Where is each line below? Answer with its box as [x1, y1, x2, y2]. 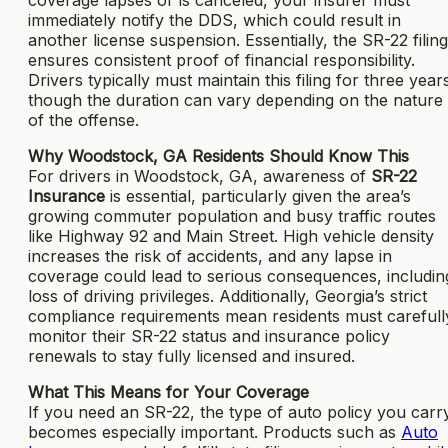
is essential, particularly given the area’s [105, 185, 411, 206]
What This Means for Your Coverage [28, 381, 309, 402]
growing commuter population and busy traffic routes [28, 205, 436, 226]
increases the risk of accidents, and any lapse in [28, 245, 392, 266]
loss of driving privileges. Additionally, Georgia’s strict [28, 285, 427, 306]
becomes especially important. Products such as [28, 421, 401, 442]
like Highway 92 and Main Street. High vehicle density [28, 225, 434, 246]
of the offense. [28, 109, 139, 130]
